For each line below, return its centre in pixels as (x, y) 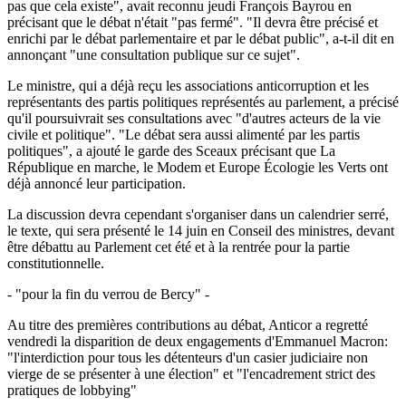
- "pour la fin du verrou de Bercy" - (108, 294)
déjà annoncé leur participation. (97, 183)
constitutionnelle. (56, 263)
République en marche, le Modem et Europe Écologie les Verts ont (198, 167)
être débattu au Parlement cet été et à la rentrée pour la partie (179, 246)
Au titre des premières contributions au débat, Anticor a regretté (188, 324)
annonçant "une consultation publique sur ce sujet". (154, 54)
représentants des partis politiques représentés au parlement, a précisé (203, 101)
